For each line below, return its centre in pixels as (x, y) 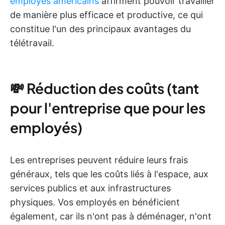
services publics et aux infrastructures (90, 188)
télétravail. (32, 43)
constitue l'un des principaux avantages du (100, 29)
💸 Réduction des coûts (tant (104, 88)
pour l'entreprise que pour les (108, 108)
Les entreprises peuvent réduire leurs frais (99, 160)
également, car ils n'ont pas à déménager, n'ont (111, 216)
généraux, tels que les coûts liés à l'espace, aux (109, 174)
